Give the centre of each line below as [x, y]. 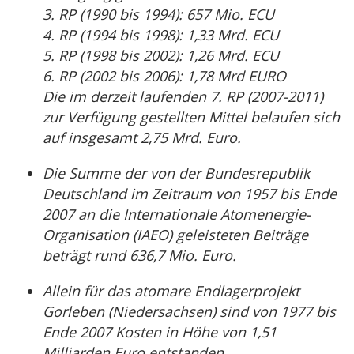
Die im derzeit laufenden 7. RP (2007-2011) [183, 96]
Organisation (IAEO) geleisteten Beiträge [175, 235]
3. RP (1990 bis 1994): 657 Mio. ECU [158, 14]
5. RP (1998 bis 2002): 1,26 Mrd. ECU [161, 55]
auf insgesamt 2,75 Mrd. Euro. [142, 137]
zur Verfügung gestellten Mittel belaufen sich [191, 117]
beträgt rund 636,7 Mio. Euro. [139, 255]
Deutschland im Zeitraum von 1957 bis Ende [190, 194]
